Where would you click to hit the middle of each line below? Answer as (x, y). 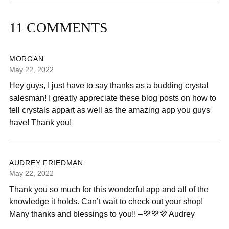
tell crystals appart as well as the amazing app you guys (110, 110)
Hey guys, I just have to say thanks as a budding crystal (109, 86)
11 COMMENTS (59, 28)
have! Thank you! (40, 122)
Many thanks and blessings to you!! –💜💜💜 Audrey (102, 214)
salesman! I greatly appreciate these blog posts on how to (113, 98)
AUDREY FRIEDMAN (46, 163)
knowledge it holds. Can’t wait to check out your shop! (106, 202)
